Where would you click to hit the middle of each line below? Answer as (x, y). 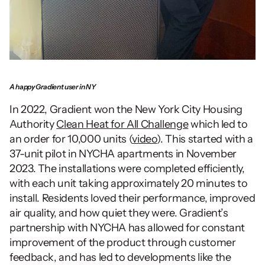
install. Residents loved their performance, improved (132, 198)
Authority (33, 125)
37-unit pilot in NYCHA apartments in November (123, 154)
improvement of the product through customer (123, 243)
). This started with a (205, 139)
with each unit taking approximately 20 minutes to (129, 184)
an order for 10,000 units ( (71, 139)
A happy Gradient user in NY (53, 87)
